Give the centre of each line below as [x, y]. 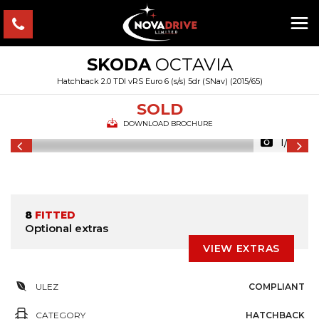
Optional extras [67, 228]
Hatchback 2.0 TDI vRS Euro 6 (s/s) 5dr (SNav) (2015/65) [159, 81]
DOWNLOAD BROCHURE [168, 124]
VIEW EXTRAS [241, 249]
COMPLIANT [277, 287]
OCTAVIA [192, 64]
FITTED [54, 215]
